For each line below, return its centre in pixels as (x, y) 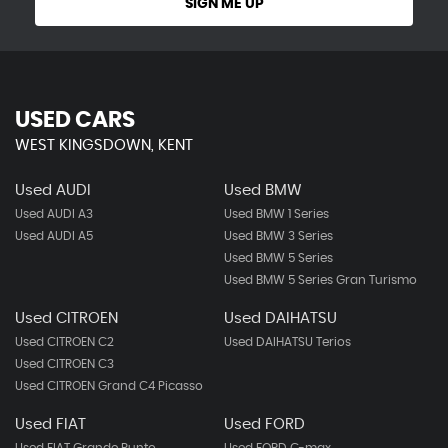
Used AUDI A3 (54, 214)
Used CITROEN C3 (64, 364)
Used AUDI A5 (54, 236)
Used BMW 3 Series (278, 236)
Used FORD (264, 424)
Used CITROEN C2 (64, 342)
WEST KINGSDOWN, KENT (104, 145)
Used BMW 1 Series (276, 214)
